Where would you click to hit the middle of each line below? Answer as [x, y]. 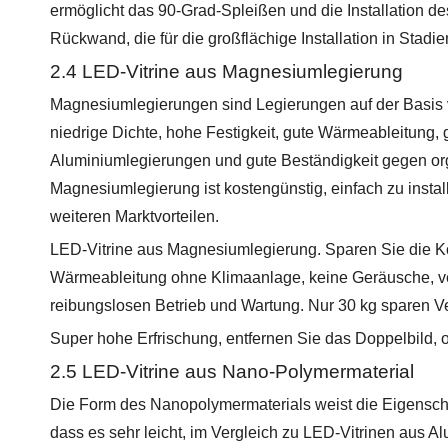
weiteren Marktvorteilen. [134, 216]
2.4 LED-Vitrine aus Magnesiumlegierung [226, 71]
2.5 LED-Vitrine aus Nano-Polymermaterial [232, 371]
